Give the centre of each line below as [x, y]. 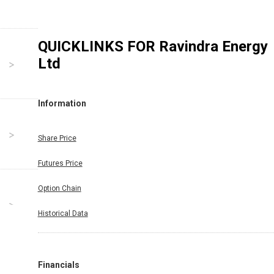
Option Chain [59, 188]
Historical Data [63, 213]
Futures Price [60, 163]
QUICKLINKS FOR [98, 46]
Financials [58, 265]
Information [62, 104]
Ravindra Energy [213, 46]
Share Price [57, 138]
